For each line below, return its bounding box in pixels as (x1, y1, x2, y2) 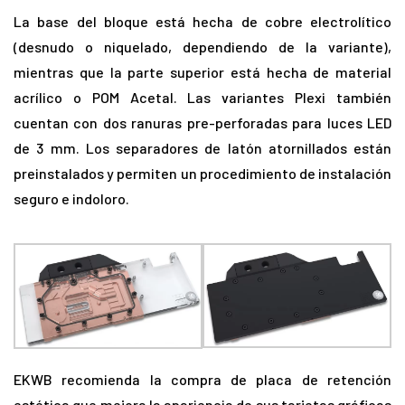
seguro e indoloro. (14, 189, 129, 207)
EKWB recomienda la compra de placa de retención (14, 370, 391, 388)
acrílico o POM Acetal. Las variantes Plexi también (14, 88, 391, 106)
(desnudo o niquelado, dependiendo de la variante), (14, 37, 391, 55)
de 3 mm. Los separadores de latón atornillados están (14, 138, 391, 156)
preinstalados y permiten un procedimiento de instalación (14, 164, 391, 182)
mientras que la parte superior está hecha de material (14, 62, 391, 80)
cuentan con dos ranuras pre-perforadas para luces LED (14, 113, 391, 131)
